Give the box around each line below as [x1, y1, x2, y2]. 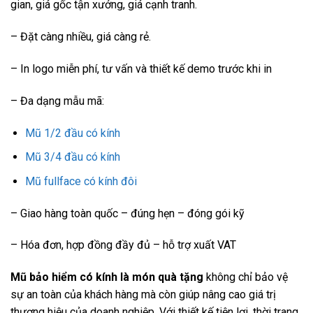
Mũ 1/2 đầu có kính [24, 126, 120, 140]
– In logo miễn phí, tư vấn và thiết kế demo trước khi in [10, 62, 272, 75]
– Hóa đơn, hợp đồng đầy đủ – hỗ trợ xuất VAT [10, 238, 236, 252]
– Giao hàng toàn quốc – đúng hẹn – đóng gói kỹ [10, 206, 245, 220]
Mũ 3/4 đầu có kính [24, 150, 120, 164]
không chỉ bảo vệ [203, 270, 288, 284]
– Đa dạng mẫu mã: [10, 94, 104, 108]
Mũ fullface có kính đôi [24, 174, 137, 188]
